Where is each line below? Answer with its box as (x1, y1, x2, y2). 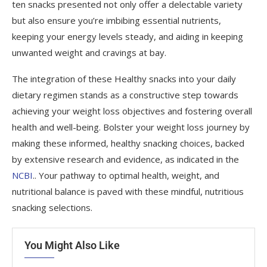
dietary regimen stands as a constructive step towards (12, 89, 238, 101)
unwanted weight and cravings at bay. (12, 46, 166, 59)
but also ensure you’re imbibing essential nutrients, (12, 14, 221, 27)
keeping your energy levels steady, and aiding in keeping (12, 30, 243, 43)
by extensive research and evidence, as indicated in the (12, 153, 239, 166)
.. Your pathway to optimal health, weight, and (33, 169, 219, 182)
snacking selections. (12, 201, 92, 214)
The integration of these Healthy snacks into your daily (12, 73, 236, 85)
